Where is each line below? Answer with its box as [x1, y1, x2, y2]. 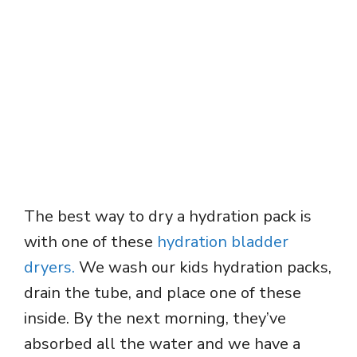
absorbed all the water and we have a [24, 333, 300, 355]
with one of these [24, 231, 157, 253]
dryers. [24, 257, 75, 279]
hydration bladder [157, 231, 288, 253]
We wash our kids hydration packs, [75, 257, 331, 279]
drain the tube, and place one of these [24, 282, 301, 304]
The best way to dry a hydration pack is [24, 206, 312, 228]
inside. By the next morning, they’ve [24, 308, 286, 330]
